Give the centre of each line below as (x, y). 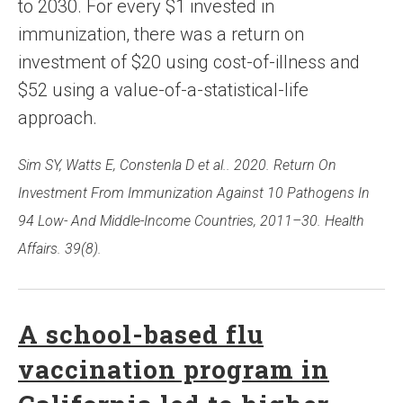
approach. (58, 118)
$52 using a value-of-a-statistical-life (163, 90)
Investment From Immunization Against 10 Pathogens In (194, 193)
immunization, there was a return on (161, 35)
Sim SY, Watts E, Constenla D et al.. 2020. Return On (177, 166)
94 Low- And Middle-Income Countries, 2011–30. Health (191, 221)
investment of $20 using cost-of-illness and (189, 63)
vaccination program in (174, 370)
